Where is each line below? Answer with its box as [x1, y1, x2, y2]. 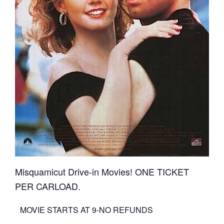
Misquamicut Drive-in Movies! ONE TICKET [15, 164, 189, 178]
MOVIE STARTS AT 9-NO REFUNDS [20, 203, 153, 215]
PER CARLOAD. [15, 179, 80, 192]
